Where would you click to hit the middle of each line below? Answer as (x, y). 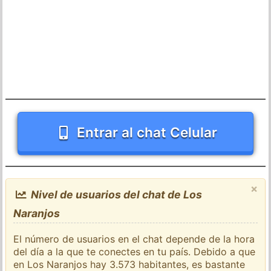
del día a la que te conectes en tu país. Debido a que (135, 251)
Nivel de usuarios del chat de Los (115, 194)
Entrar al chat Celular (147, 132)
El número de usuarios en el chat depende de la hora (134, 239)
